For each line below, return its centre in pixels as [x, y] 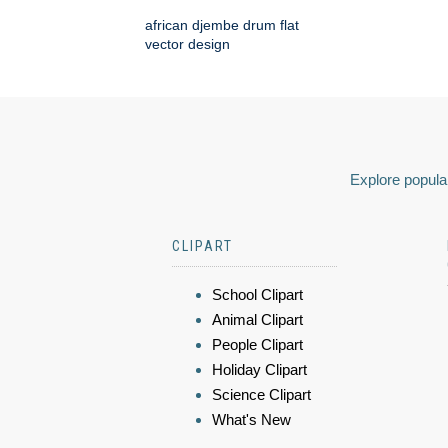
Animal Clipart [257, 320]
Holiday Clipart [259, 370]
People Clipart [257, 345]
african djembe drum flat [222, 25]
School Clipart [257, 295]
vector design [187, 44]
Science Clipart [261, 395]
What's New [251, 420]
